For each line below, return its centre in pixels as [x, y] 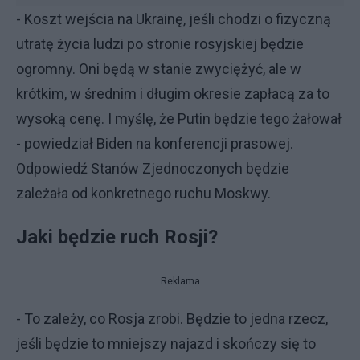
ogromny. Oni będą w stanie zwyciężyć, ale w [159, 69]
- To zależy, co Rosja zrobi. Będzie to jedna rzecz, [172, 319]
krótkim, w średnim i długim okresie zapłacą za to [173, 94]
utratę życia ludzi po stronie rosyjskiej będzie [160, 44]
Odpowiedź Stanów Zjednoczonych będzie [153, 168]
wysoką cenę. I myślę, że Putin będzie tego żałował [179, 119]
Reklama [180, 281]
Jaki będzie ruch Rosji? [117, 237]
